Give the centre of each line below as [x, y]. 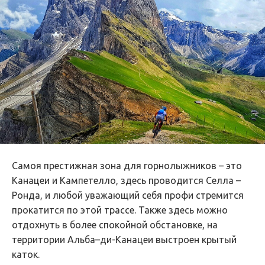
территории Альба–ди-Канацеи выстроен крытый [124, 240]
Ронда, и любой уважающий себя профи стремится [128, 195]
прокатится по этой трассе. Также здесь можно [120, 210]
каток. [26, 255]
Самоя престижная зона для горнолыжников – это [127, 166]
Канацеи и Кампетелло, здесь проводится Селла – [126, 181]
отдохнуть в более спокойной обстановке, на [115, 225]
